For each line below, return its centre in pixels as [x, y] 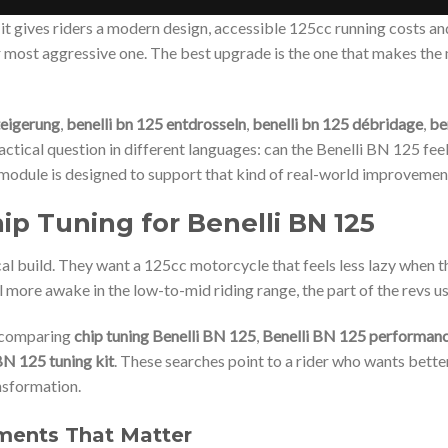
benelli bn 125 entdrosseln [156, 123]
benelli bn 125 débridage [337, 123]
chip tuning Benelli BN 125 [165, 336]
